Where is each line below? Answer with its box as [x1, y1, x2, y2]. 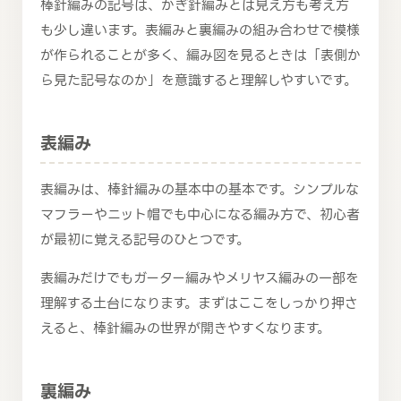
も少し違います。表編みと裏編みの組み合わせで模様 [40, 19, 360, 41]
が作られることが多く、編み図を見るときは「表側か [40, 44, 361, 66]
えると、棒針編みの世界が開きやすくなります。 [40, 318, 330, 340]
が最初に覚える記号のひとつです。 [40, 229, 250, 252]
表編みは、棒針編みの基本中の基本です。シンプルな [40, 179, 359, 201]
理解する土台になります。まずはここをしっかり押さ [40, 293, 358, 315]
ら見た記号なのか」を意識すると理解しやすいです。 [40, 69, 357, 91]
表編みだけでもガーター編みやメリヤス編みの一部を [40, 268, 359, 290]
